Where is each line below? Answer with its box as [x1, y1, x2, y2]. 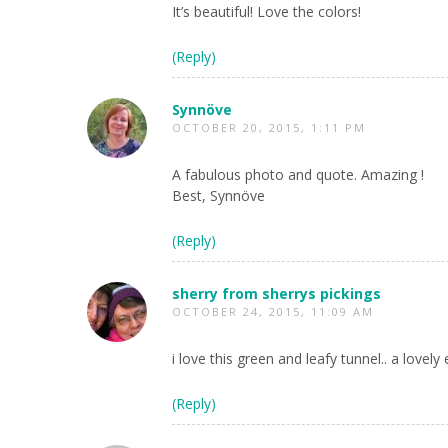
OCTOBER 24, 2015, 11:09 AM [172, 304, 374, 319]
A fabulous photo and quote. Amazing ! [172, 165, 424, 184]
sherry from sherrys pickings [172, 284, 381, 303]
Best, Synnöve [172, 186, 265, 205]
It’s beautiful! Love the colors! [172, 2, 361, 21]
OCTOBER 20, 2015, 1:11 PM [172, 120, 366, 135]
